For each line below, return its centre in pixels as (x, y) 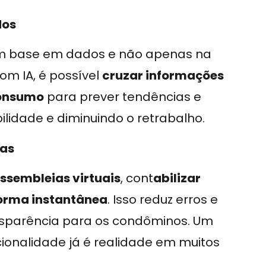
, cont (137, 178)
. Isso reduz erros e (163, 199)
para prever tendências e (123, 97)
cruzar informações (163, 76)
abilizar (177, 178)
